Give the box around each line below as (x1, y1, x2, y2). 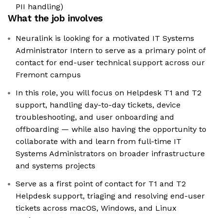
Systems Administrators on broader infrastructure (16, 149, 205, 159)
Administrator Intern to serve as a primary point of (16, 46, 206, 55)
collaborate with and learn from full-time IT (16, 137, 182, 146)
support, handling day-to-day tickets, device (16, 100, 181, 110)
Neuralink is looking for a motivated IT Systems (16, 34, 194, 43)
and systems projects (16, 161, 95, 171)
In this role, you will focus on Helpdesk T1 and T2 (16, 88, 201, 98)
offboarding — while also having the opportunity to (16, 125, 206, 134)
